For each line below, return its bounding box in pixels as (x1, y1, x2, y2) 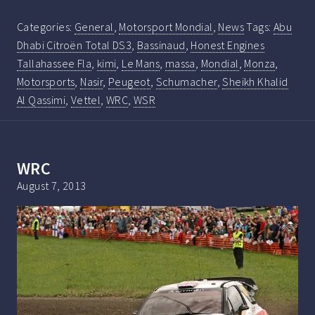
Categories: (17, 20, 75, 34)
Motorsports (17, 75, 75, 89)
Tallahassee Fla (17, 56, 92, 71)
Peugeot (108, 75, 150, 89)
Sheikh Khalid (222, 75, 288, 89)
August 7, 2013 (17, 179, 86, 193)
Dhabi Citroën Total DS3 (17, 38, 132, 53)
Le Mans (122, 56, 160, 71)
